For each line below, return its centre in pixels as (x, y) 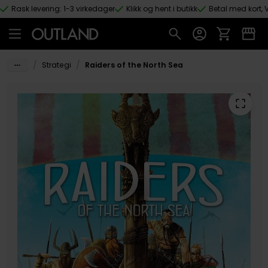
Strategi (56, 65)
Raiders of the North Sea (134, 65)
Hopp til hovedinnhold (59, 20)
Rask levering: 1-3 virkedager (63, 9)
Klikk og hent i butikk (162, 9)
